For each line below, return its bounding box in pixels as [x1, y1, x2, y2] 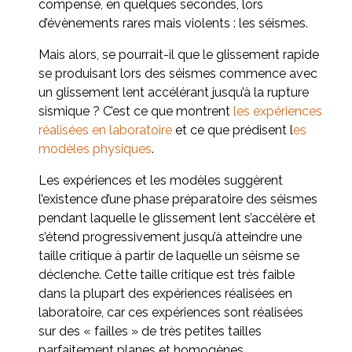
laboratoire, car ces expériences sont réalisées [38, 304, 303, 320]
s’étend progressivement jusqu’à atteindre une [38, 229, 302, 244]
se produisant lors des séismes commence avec [38, 65, 317, 81]
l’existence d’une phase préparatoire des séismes [38, 191, 317, 207]
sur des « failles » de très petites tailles [38, 323, 262, 339]
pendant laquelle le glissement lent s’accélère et [38, 210, 316, 225]
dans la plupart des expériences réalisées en [38, 285, 292, 301]
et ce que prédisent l [172, 122, 293, 137]
